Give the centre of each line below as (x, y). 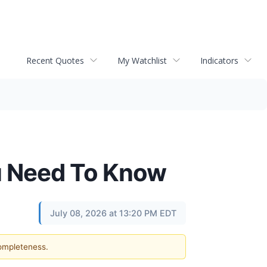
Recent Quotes (55, 60)
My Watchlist (142, 60)
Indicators (219, 60)
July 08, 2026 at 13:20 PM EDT (113, 213)
